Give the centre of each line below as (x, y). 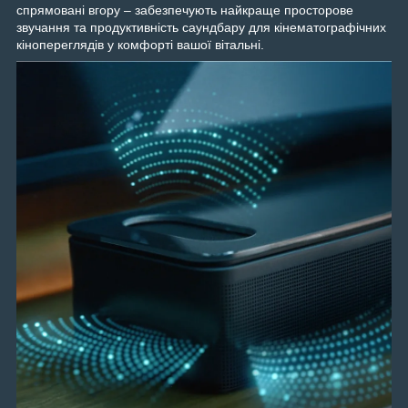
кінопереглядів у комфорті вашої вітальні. (140, 44)
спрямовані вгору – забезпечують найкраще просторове (185, 10)
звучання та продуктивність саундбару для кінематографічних (201, 27)
